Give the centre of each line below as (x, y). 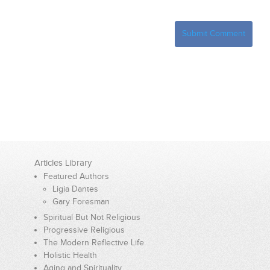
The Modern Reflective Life (93, 243)
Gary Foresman (81, 202)
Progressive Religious (84, 230)
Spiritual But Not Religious (92, 217)
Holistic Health (70, 255)
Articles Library (63, 163)
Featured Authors (76, 176)
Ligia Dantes (75, 189)
